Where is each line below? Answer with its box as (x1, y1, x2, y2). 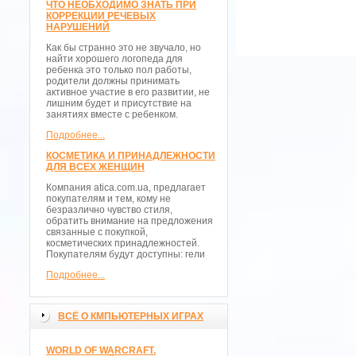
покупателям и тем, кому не (46, 193, 171, 204)
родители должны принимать (46, 75, 180, 87)
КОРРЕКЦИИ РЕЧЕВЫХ (46, 10, 156, 21)
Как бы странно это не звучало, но (46, 42, 201, 53)
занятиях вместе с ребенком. (46, 109, 178, 120)
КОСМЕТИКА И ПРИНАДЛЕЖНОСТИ (46, 150, 215, 161)
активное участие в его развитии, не (46, 87, 210, 98)
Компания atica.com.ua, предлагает (46, 182, 206, 193)
